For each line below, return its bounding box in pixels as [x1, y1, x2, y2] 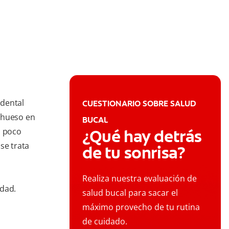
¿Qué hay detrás [82, 126, 202, 148]
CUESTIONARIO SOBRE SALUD [82, 98, 196, 109]
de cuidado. [82, 216, 127, 227]
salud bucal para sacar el [82, 187, 178, 199]
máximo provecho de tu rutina [82, 201, 200, 213]
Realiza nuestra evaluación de [82, 173, 197, 185]
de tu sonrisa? [82, 142, 186, 164]
